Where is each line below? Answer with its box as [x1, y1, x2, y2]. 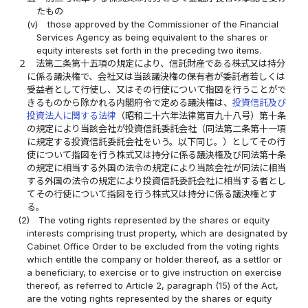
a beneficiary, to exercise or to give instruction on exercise [27, 266, 283, 278]
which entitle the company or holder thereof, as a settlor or [27, 253, 283, 265]
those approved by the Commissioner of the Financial [47, 18, 278, 30]
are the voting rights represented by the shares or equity [27, 292, 272, 304]
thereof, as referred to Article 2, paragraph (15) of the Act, [27, 279, 279, 291]
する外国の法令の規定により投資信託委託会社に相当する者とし [27, 175, 287, 186]
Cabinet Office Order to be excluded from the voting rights [27, 240, 280, 252]
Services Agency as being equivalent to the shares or [36, 31, 268, 43]
